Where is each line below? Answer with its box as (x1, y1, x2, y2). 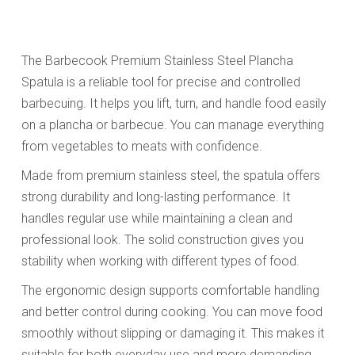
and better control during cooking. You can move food (21, 303, 323, 319)
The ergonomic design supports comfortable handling (21, 282, 319, 298)
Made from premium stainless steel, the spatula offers (21, 167, 320, 183)
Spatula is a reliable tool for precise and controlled (21, 74, 300, 90)
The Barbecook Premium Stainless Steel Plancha (21, 52, 293, 68)
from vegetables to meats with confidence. (21, 138, 262, 154)
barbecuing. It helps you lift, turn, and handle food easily (21, 95, 326, 111)
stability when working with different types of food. (21, 253, 300, 269)
